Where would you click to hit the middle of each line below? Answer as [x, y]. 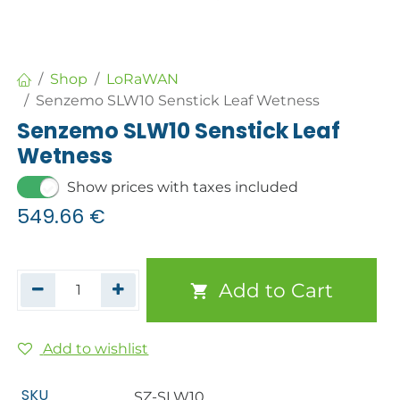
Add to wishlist [96, 349]
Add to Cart [273, 291]
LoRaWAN [143, 79]
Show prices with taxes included [183, 187]
